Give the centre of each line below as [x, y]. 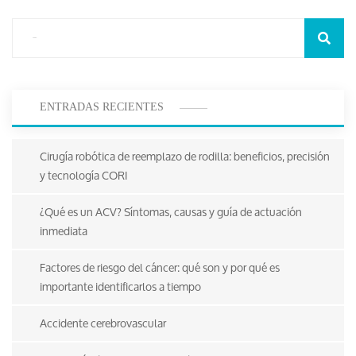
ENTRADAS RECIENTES [102, 107]
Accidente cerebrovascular [103, 323]
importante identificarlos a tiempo [120, 286]
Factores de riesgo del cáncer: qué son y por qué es [160, 267]
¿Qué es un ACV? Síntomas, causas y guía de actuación [171, 211]
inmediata [64, 230]
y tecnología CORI [83, 175]
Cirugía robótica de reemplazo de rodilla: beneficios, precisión [185, 156]
